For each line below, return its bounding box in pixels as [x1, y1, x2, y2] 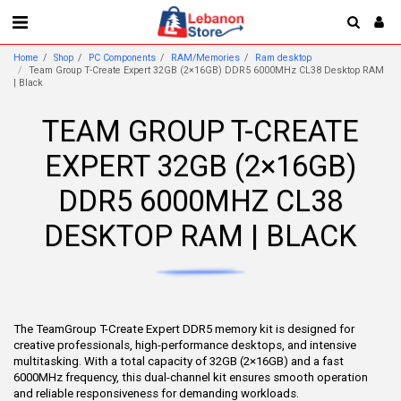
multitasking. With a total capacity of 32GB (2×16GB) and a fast [13, 354, 344, 368]
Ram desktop [255, 52, 311, 64]
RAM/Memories [171, 52, 240, 64]
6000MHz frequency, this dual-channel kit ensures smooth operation [13, 371, 368, 384]
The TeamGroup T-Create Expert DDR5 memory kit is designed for [13, 322, 354, 336]
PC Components [89, 52, 156, 64]
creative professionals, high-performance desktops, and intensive [13, 338, 356, 352]
